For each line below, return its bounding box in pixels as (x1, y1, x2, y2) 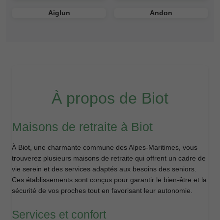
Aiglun (48, 8, 70, 17)
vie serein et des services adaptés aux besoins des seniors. (12, 165, 196, 173)
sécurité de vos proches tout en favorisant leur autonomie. (12, 186, 192, 194)
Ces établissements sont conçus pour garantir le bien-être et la (12, 175, 207, 184)
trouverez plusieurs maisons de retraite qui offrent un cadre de (12, 154, 206, 162)
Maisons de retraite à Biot (12, 119, 153, 134)
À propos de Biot (52, 89, 168, 107)
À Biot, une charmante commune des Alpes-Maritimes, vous (12, 143, 197, 151)
